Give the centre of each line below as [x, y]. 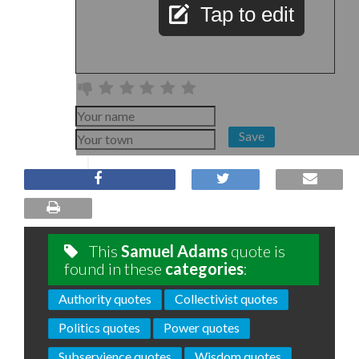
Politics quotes [99, 327]
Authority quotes [105, 298]
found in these [115, 268]
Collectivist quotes [226, 298]
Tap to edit [247, 14]
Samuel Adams [174, 251]
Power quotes [202, 327]
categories [204, 268]
